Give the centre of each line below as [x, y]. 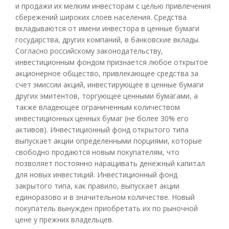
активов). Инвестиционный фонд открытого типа [102, 129]
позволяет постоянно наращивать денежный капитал [110, 163]
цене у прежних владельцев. [64, 219]
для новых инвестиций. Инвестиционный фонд [96, 174]
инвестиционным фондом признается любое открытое [112, 62]
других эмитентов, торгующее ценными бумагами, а [107, 96]
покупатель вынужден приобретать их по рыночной [107, 208]
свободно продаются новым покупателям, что [97, 152]
